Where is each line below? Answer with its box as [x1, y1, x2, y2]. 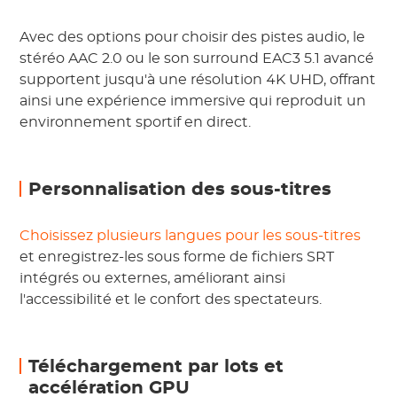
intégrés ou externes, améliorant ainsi [19, 271, 286, 285]
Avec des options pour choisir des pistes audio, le [19, 30, 366, 44]
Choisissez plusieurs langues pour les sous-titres [19, 229, 362, 243]
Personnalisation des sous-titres [28, 181, 332, 198]
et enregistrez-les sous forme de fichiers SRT [19, 250, 335, 264]
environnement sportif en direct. [19, 115, 252, 129]
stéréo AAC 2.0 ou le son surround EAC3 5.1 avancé [19, 51, 375, 66]
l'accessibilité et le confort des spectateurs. [19, 292, 323, 307]
